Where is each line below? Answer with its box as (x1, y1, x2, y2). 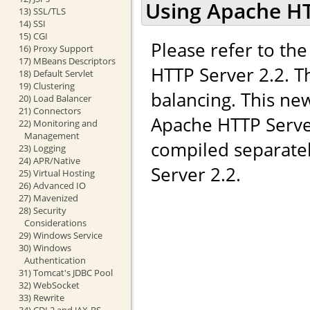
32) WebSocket (18, 278, 80, 291)
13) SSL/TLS (18, 4, 66, 17)
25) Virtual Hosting (18, 166, 95, 179)
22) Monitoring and (18, 116, 98, 129)
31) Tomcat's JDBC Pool (18, 266, 113, 279)
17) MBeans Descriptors (18, 54, 116, 67)
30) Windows (18, 241, 71, 254)
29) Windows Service (18, 228, 102, 241)
